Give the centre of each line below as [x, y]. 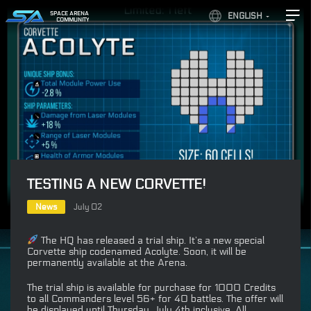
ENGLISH [245, 16]
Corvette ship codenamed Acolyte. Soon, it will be [137, 251]
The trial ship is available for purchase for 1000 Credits [151, 287]
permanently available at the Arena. [107, 262]
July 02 [88, 207]
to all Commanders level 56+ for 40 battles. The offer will [155, 299]
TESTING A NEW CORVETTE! [117, 185]
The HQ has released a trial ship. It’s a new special [151, 240]
